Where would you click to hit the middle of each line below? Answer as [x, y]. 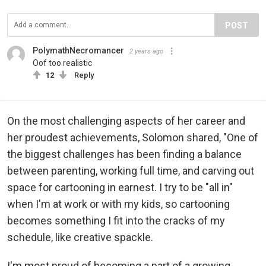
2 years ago [146, 51]
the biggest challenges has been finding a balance [124, 154]
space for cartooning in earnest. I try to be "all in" [120, 187]
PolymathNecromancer [78, 50]
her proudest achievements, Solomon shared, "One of [133, 137]
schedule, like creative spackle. [81, 237]
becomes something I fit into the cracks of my [116, 220]
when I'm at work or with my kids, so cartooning [118, 204]
